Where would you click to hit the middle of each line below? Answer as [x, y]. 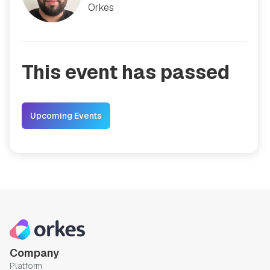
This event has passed [126, 72]
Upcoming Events [66, 116]
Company [34, 253]
